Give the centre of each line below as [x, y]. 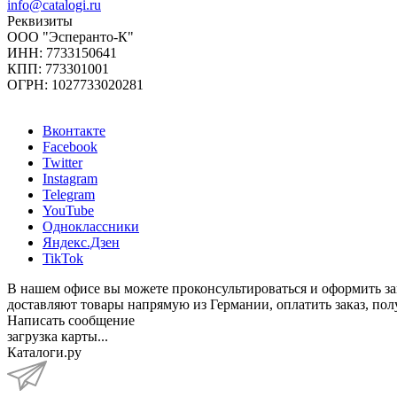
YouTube [68, 210]
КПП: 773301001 [58, 68]
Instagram [70, 178]
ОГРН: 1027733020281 [75, 84]
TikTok [63, 258]
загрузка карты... [58, 336]
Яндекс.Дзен [81, 242]
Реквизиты [40, 20]
